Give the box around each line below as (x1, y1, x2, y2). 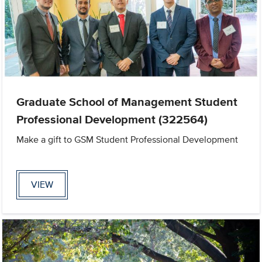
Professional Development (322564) (16, 111, 208, 129)
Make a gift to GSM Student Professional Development (16, 133, 239, 147)
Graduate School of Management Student (16, 93, 238, 111)
